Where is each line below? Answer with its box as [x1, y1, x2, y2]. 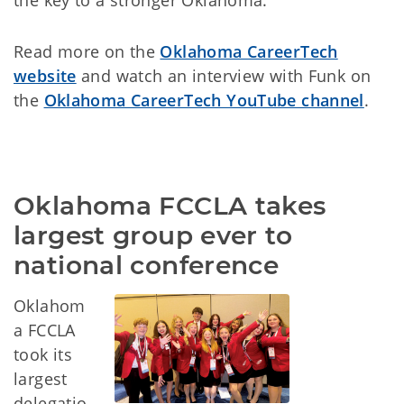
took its [14, 344, 73, 365]
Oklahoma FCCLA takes [14, 190, 326, 221]
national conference [14, 250, 280, 280]
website [14, 65, 77, 87]
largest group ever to [14, 220, 292, 251]
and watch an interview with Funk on [76, 65, 372, 87]
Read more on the [14, 41, 161, 62]
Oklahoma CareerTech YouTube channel [43, 89, 364, 111]
